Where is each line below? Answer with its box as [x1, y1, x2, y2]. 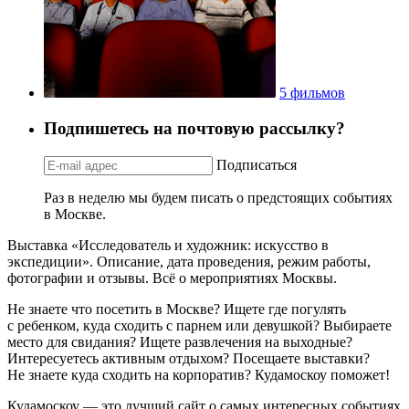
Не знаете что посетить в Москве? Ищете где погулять [7, 300, 346, 317]
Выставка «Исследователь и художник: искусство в [7, 236, 329, 253]
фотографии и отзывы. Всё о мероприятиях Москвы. [7, 269, 337, 286]
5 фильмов [279, 85, 345, 101]
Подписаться [216, 156, 297, 173]
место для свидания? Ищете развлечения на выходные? [7, 333, 352, 350]
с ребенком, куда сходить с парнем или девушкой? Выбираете [7, 317, 392, 333]
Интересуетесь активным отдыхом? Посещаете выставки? [7, 350, 370, 366]
